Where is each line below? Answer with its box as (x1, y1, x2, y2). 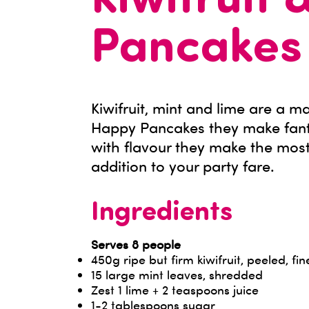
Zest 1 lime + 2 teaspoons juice (91, 282, 259, 297)
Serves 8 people (91, 237, 181, 252)
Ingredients (91, 200, 232, 226)
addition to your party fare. (91, 156, 275, 175)
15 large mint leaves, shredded (91, 267, 263, 282)
